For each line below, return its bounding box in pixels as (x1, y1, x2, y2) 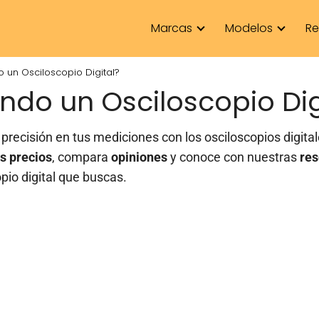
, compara (52, 150, 111, 165)
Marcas (151, 20, 192, 37)
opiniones (111, 150, 167, 165)
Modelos (225, 20, 273, 37)
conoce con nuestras (179, 150, 297, 165)
